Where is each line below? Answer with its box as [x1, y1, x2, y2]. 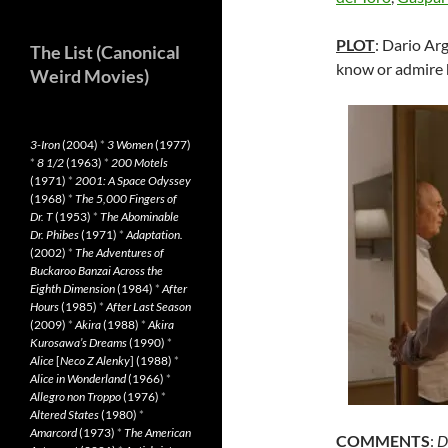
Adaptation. [126, 227, 183, 242]
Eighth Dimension [30, 281, 115, 296]
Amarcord [30, 425, 77, 440]
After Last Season [106, 299, 191, 314]
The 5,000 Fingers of [75, 191, 177, 206]
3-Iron [30, 137, 60, 152]
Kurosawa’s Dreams [30, 335, 127, 350]
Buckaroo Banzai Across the [30, 263, 163, 278]
